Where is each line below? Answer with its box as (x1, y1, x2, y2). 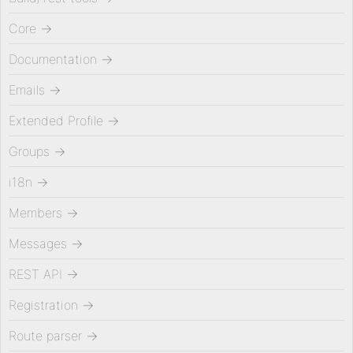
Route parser (9, 328, 82, 344)
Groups (9, 143, 50, 159)
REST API (9, 266, 62, 282)
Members (9, 205, 62, 221)
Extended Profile (9, 113, 103, 128)
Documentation (9, 51, 97, 67)
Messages (9, 236, 67, 251)
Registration (9, 297, 78, 313)
